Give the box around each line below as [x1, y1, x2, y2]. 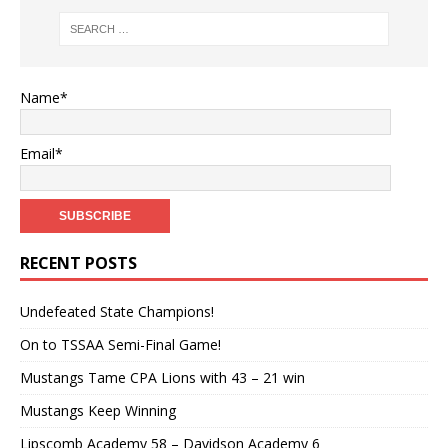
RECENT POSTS [20, 252, 137, 275]
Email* [20, 144, 63, 164]
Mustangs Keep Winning [20, 401, 176, 421]
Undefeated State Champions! [20, 302, 214, 322]
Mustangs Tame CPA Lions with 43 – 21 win [20, 368, 305, 388]
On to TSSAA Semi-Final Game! [20, 335, 221, 355]
